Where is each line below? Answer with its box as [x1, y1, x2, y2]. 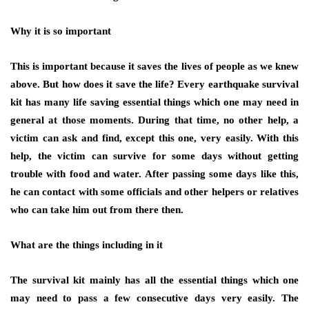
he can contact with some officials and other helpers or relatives [10, 186, 299, 197]
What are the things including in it [10, 239, 163, 250]
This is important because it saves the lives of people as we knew [10, 61, 299, 72]
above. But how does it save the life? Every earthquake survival [10, 79, 299, 90]
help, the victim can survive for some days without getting [10, 150, 299, 161]
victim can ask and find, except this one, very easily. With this [10, 132, 299, 143]
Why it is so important [10, 26, 111, 37]
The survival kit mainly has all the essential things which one [10, 275, 299, 286]
